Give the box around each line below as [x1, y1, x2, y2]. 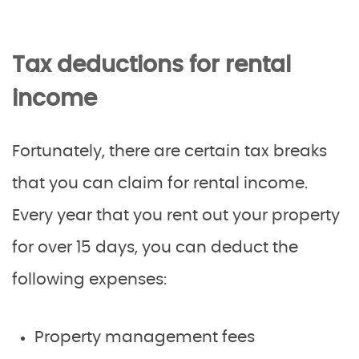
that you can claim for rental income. [12, 175, 308, 192]
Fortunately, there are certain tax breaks [12, 143, 327, 159]
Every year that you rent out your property [12, 207, 340, 224]
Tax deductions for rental [12, 54, 291, 77]
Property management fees [34, 329, 255, 345]
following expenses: [12, 271, 167, 288]
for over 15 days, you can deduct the [12, 239, 298, 256]
